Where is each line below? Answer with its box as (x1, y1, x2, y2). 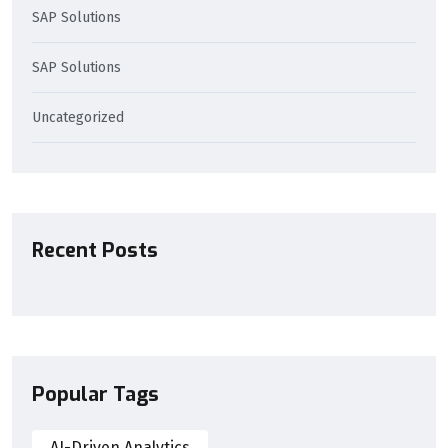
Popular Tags (32, 380, 159, 408)
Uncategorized (32, 108, 124, 126)
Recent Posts (32, 237, 158, 265)
